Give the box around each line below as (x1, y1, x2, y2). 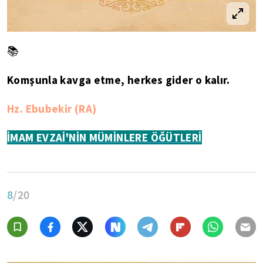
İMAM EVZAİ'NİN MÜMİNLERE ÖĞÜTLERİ (7, 130, 202, 145)
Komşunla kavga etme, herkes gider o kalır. (7, 73, 230, 87)
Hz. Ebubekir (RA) (7, 102, 97, 116)
